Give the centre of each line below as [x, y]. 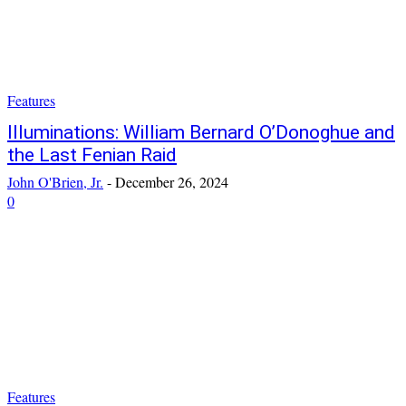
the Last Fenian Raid [92, 155]
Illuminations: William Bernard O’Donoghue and [201, 133]
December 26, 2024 [172, 182]
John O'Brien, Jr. [55, 182]
